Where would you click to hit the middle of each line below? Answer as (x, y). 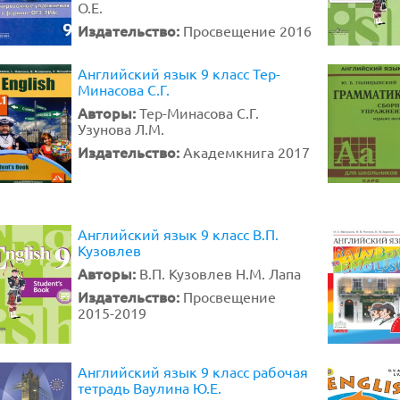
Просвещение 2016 (247, 30)
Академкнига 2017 (246, 152)
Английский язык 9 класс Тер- (179, 73)
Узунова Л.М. (121, 129)
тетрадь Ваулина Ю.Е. (150, 387)
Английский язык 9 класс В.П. (178, 234)
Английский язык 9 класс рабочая (193, 371)
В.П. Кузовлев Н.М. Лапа (220, 273)
